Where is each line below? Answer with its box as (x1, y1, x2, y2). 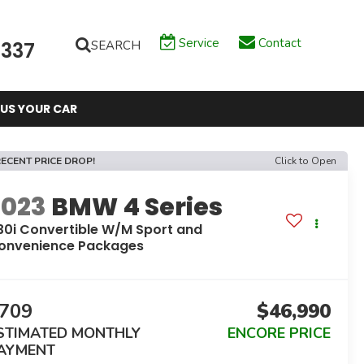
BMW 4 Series (51, 189, 223, 224)
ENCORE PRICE (227, 323, 331, 344)
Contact (258, 34, 301, 51)
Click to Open (275, 154, 336, 167)
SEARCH (90, 37, 141, 54)
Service (178, 34, 219, 51)
